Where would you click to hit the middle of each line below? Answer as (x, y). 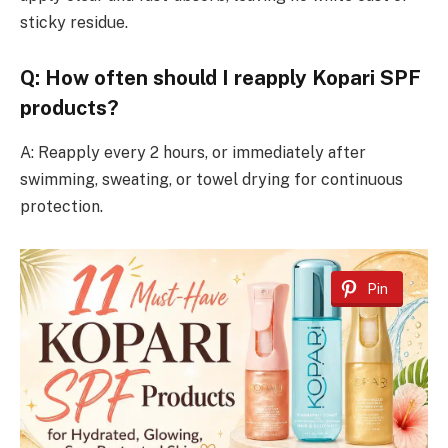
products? (69, 108)
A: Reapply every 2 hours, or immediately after (193, 152)
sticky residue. (74, 22)
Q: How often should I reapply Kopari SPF (220, 78)
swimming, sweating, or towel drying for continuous (211, 179)
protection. (61, 206)
